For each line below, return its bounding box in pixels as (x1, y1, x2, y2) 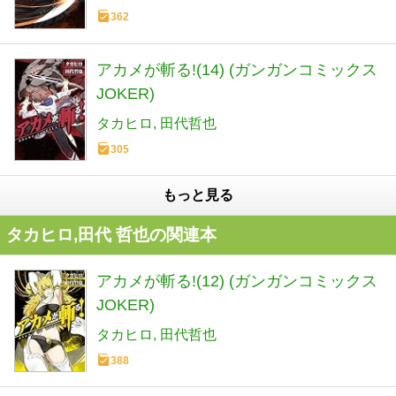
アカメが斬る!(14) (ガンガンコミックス (96, 60, 377, 79)
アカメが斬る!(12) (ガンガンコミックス (96, 271, 377, 290)
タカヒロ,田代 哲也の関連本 (6, 225, 217, 244)
